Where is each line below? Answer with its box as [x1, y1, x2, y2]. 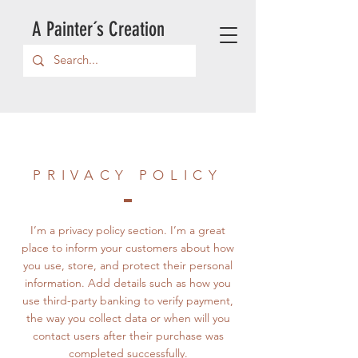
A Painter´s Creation [32, 18, 165, 41]
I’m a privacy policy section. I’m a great [30, 222, 225, 237]
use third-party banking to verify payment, [22, 292, 233, 308]
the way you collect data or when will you [26, 310, 230, 325]
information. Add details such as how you [25, 275, 231, 290]
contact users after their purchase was [32, 328, 224, 343]
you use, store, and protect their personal [23, 257, 233, 272]
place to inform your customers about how [22, 240, 234, 255]
